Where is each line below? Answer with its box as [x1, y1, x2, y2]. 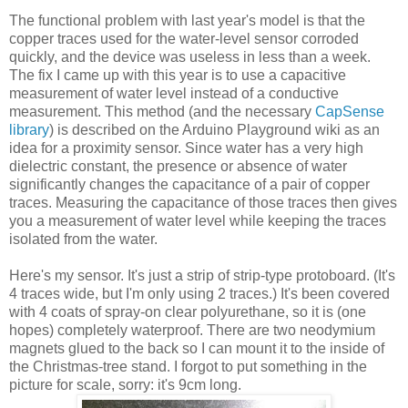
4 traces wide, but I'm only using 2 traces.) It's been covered [9, 285, 390, 301]
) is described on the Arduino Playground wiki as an [49, 121, 380, 138]
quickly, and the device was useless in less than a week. [9, 48, 371, 65]
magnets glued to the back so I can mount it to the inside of [9, 340, 384, 356]
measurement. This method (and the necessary [9, 103, 315, 119]
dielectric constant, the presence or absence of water [9, 158, 347, 174]
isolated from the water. [9, 230, 158, 247]
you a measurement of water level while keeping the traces [9, 212, 386, 229]
